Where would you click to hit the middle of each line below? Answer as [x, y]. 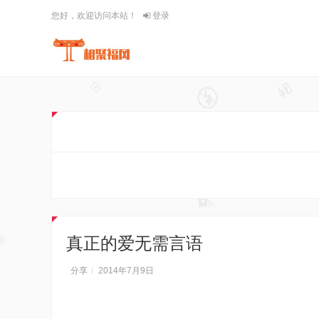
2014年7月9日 [126, 271]
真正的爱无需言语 [135, 243]
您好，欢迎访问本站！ [94, 16]
